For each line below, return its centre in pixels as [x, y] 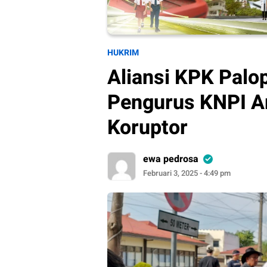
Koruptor [148, 128]
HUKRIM [123, 53]
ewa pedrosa [171, 159]
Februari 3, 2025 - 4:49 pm [187, 173]
